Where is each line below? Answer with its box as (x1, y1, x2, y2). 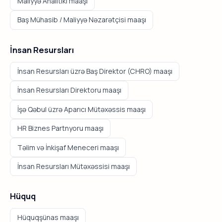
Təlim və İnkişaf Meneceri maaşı (17, 142, 119, 152)
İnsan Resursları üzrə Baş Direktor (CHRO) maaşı (17, 66, 172, 76)
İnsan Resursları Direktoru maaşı (17, 85, 121, 95)
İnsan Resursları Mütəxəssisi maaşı (17, 161, 130, 171)
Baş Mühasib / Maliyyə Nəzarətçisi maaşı (17, 15, 146, 25)
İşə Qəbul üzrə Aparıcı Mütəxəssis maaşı (17, 104, 146, 114)
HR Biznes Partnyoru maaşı (17, 123, 104, 133)
